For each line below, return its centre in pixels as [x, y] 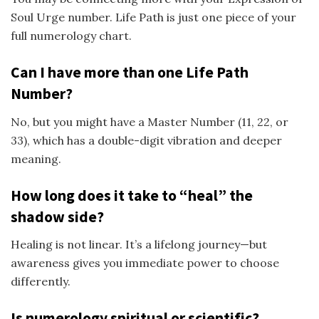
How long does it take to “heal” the [132, 195]
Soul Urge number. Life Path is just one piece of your [153, 17]
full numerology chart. [71, 35]
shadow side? [57, 216]
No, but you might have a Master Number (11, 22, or [150, 121]
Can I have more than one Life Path [130, 72]
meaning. [36, 158]
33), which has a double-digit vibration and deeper [146, 140]
